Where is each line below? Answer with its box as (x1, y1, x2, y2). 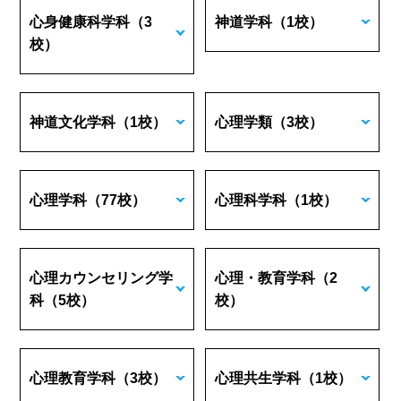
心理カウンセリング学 (30, 270, 174, 286)
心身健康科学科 (30, 14, 131, 30)
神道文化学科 (30, 115, 116, 130)
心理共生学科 (215, 371, 302, 386)
